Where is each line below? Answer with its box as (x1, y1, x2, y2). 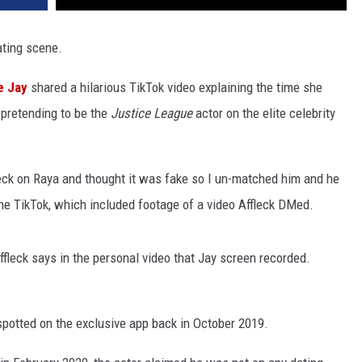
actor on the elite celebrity (196, 105, 335, 122)
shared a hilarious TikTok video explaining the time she (27, 79, 322, 96)
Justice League (107, 105, 196, 122)
